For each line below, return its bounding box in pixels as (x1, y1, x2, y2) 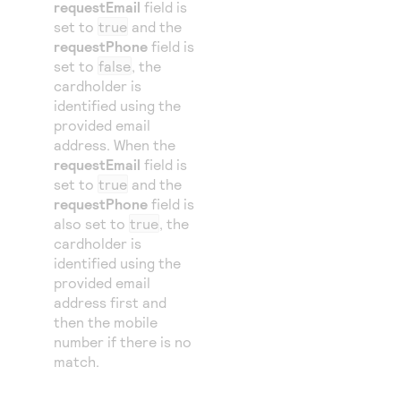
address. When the (54, 136, 175, 153)
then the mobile (54, 313, 158, 330)
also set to (54, 215, 129, 232)
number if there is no (54, 333, 192, 350)
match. (54, 353, 99, 370)
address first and (54, 294, 166, 311)
